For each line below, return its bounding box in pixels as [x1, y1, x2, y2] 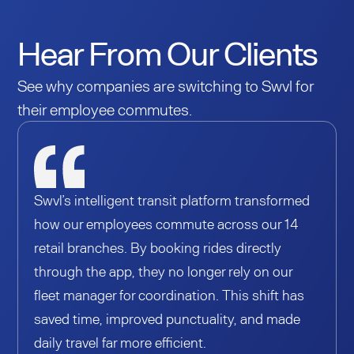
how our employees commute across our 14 [34, 215, 299, 233]
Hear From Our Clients [17, 32, 318, 73]
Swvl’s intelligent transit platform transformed [34, 191, 311, 209]
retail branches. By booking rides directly [34, 239, 282, 257]
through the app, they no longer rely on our [34, 262, 293, 281]
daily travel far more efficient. [34, 333, 207, 352]
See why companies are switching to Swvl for [17, 76, 314, 96]
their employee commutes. [17, 100, 193, 119]
